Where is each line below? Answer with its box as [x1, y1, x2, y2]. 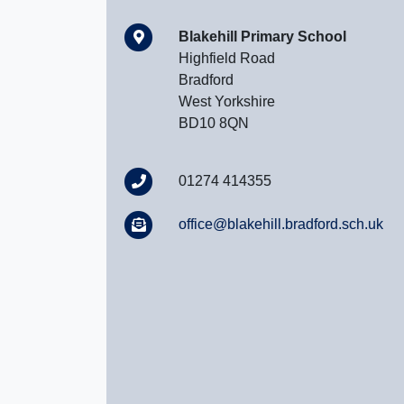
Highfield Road [179, 50, 275, 66]
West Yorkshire [179, 93, 275, 109]
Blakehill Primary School [179, 28, 346, 44]
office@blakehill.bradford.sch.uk [179, 216, 383, 232]
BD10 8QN [179, 115, 249, 131]
